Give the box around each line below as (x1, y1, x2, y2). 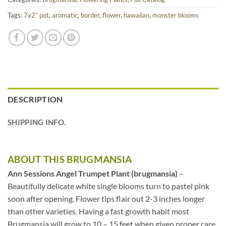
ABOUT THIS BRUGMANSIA (8, 153, 132, 165)
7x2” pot (24, 11, 49, 20)
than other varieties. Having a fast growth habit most (8, 206, 189, 216)
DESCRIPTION (8, 94, 63, 104)
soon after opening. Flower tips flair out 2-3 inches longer (8, 193, 205, 203)
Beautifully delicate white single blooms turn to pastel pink (8, 181, 209, 191)
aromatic (52, 11, 78, 20)
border (81, 11, 99, 20)
